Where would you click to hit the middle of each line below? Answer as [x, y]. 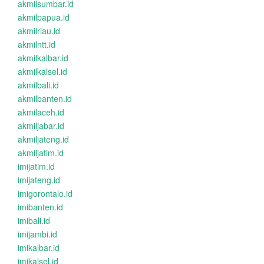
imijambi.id [37, 234]
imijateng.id [39, 180]
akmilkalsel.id [42, 71]
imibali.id [34, 220]
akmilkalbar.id [43, 58]
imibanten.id [40, 207]
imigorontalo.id [45, 193]
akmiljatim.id [41, 153]
